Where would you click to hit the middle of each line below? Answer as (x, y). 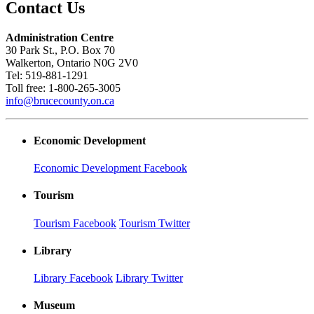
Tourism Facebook (75, 223)
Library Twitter (149, 278)
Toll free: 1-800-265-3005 (63, 88)
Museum (54, 306)
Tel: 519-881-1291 (47, 75)
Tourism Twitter (155, 223)
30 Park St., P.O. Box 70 (60, 50)
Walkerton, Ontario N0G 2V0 (72, 62)
